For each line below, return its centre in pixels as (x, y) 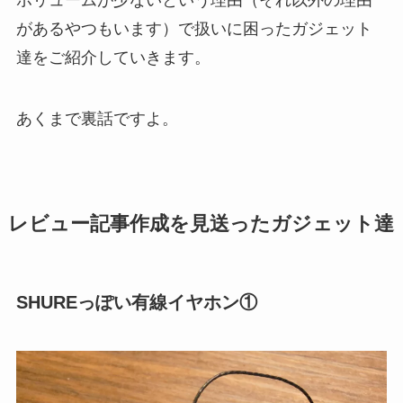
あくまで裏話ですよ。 (97, 119)
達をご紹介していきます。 (113, 58)
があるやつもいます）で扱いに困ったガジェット (194, 29)
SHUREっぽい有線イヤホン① (136, 303)
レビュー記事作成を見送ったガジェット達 (201, 224)
